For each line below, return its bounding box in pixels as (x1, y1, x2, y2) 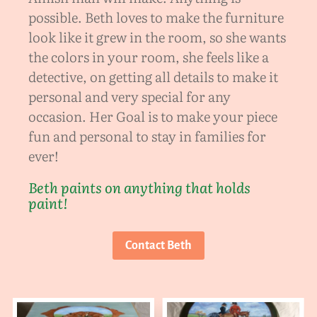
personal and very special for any (28, 86, 231, 106)
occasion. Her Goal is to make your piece (28, 105, 277, 126)
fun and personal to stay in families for (28, 125, 266, 146)
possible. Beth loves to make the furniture (28, 6, 284, 27)
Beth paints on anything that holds (28, 175, 250, 197)
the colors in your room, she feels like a (28, 46, 269, 67)
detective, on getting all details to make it (28, 66, 278, 86)
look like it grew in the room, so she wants (28, 26, 286, 47)
